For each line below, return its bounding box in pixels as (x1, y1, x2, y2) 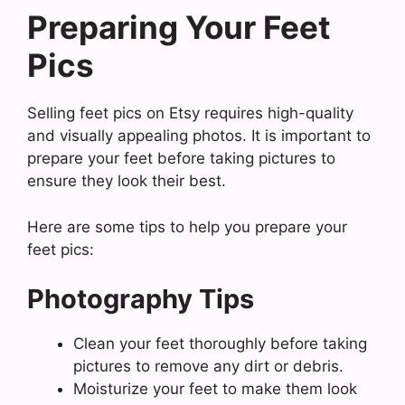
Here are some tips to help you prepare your (27, 217, 347, 236)
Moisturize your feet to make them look (73, 380, 357, 398)
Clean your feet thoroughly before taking (73, 334, 367, 353)
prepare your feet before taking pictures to (27, 149, 335, 167)
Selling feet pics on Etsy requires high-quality (27, 104, 353, 122)
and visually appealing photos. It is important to (27, 127, 371, 145)
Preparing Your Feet (27, 8, 331, 46)
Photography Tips (27, 283, 254, 315)
